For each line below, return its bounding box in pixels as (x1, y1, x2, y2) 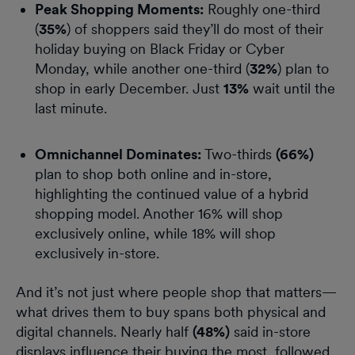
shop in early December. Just (35, 79, 223, 97)
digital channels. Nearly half (16, 323, 193, 340)
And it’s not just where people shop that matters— (16, 283, 337, 300)
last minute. (35, 99, 107, 116)
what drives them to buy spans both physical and (16, 303, 326, 320)
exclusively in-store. (35, 244, 159, 261)
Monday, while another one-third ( (35, 59, 250, 77)
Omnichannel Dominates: (35, 145, 201, 162)
